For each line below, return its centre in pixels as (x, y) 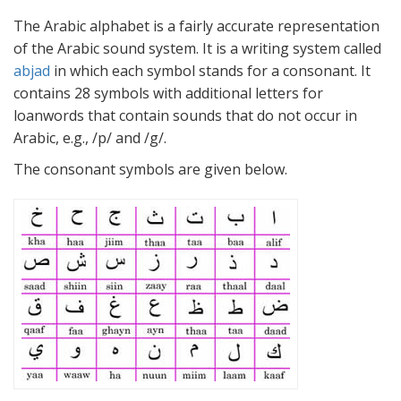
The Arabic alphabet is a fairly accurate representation (196, 26)
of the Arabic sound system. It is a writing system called (197, 49)
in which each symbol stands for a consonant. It (212, 71)
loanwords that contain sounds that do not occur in (185, 116)
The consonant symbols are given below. (150, 170)
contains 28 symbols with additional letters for (168, 94)
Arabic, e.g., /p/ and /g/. (90, 138)
